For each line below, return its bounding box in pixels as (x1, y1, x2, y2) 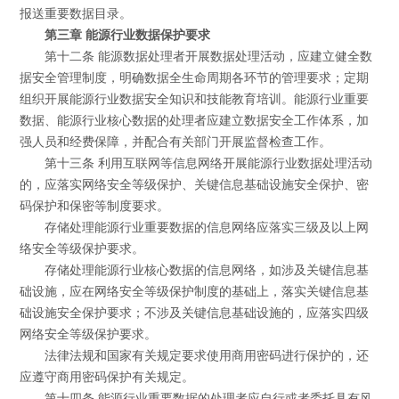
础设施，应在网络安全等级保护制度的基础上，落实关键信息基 (20, 285, 370, 299)
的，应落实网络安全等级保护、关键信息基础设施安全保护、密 (20, 178, 370, 192)
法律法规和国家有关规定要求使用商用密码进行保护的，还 (44, 349, 369, 363)
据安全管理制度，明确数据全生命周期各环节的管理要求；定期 (20, 71, 370, 85)
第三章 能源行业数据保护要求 (44, 28, 210, 43)
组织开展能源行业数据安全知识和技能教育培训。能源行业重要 (20, 93, 370, 107)
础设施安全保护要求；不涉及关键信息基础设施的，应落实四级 (20, 306, 370, 321)
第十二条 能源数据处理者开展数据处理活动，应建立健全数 (44, 50, 372, 64)
